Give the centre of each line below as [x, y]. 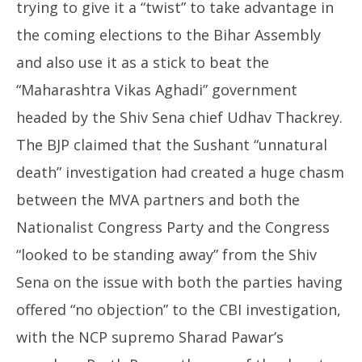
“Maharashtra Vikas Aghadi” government [157, 90]
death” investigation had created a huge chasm [180, 172]
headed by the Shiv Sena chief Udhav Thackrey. [179, 117]
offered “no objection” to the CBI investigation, [179, 309]
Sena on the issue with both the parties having [179, 282]
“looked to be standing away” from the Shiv [166, 255]
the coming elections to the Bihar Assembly [168, 35]
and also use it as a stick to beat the [143, 62]
